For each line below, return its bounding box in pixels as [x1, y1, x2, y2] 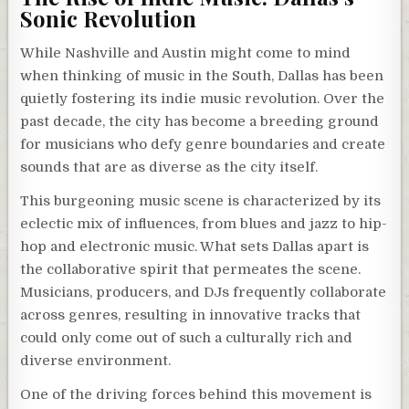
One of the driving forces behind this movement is [20, 386, 372, 404]
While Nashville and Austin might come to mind [20, 45, 351, 62]
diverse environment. [20, 352, 172, 370]
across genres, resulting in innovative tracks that [20, 307, 362, 324]
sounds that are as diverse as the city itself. [20, 159, 319, 176]
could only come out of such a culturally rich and [20, 330, 353, 347]
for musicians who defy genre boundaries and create [20, 136, 386, 153]
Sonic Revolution [20, 3, 197, 33]
